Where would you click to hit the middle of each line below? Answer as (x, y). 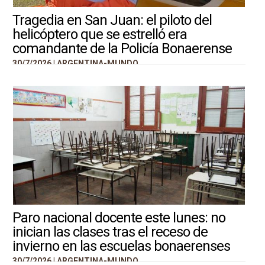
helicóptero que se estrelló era (99, 34)
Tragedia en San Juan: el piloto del (112, 20)
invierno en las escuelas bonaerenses (121, 246)
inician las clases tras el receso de (110, 232)
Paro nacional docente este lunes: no (119, 217)
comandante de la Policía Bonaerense (122, 48)
